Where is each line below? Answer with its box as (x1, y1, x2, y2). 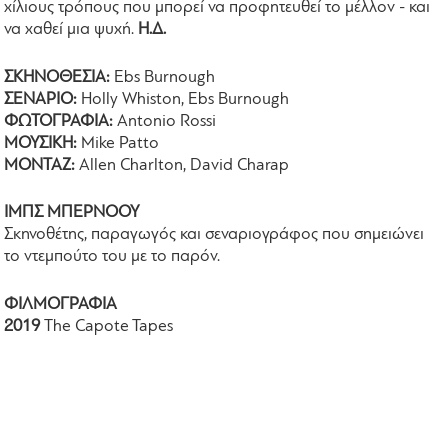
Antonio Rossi (117, 112, 217, 130)
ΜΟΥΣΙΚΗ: (4, 134, 82, 152)
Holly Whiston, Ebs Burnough (77, 90, 290, 108)
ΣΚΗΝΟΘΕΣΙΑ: (4, 68, 115, 86)
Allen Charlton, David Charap (79, 156, 290, 174)
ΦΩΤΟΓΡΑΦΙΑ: (4, 112, 118, 130)
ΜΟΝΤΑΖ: (4, 156, 80, 174)
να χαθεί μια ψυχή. (4, 21, 139, 39)
